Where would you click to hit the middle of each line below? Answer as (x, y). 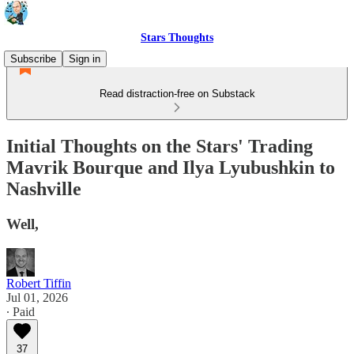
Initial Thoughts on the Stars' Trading (160, 146)
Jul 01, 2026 (37, 297)
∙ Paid (21, 311)
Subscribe (33, 59)
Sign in (85, 59)
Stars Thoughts (177, 38)
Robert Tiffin (39, 283)
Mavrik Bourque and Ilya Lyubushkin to (171, 167)
